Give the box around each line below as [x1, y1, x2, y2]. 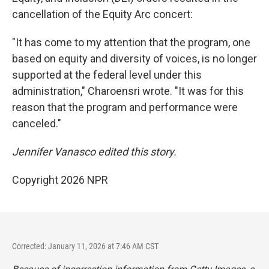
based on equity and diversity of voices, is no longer [12, 52, 257, 65]
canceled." [12, 117, 61, 130]
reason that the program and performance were [12, 101, 238, 113]
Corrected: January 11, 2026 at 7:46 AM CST [12, 241, 159, 251]
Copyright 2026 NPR [12, 174, 108, 186]
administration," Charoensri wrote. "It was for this [12, 85, 244, 97]
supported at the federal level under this [12, 68, 202, 81]
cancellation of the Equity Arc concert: [12, 8, 193, 20]
